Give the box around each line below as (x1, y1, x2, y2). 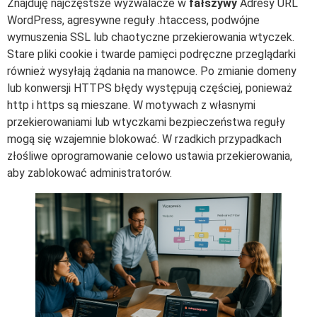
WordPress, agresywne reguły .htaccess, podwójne (7, 13, 260, 27)
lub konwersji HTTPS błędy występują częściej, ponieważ (7, 81, 292, 95)
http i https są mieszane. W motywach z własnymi (7, 98, 255, 112)
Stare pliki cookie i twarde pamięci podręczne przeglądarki (7, 47, 296, 61)
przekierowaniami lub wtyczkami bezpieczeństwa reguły (7, 115, 285, 129)
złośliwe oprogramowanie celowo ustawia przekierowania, (7, 149, 292, 163)
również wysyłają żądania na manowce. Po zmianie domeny (7, 64, 296, 78)
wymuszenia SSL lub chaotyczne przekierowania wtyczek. (7, 30, 294, 44)
